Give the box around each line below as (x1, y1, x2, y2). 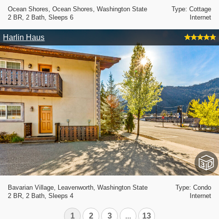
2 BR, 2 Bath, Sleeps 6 (8, 14, 73, 22)
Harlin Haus (3, 33, 45, 42)
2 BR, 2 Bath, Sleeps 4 (8, 192, 73, 199)
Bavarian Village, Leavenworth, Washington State (8, 183, 148, 191)
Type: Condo (175, 183, 211, 191)
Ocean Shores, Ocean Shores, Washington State (8, 5, 147, 13)
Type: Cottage (172, 5, 211, 13)
